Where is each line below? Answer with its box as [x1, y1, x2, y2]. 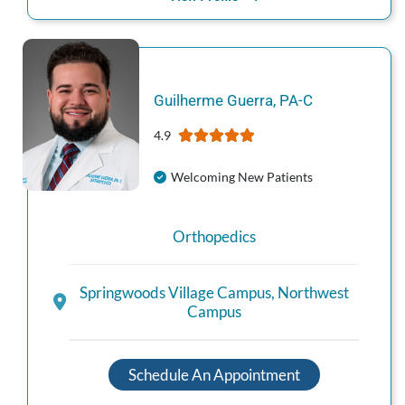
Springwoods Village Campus [79, 283, 271, 303]
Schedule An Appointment [127, 364, 300, 384]
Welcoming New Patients [170, 168, 313, 184]
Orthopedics [172, 226, 256, 246]
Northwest [277, 283, 349, 303]
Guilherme [153, 90, 223, 109]
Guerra [226, 90, 273, 109]
